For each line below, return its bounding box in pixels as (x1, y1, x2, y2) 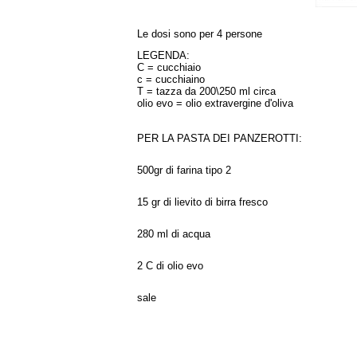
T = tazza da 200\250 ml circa (137, 85, 276, 97)
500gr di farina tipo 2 (137, 164, 231, 176)
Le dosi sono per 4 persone (137, 28, 262, 40)
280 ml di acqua (137, 228, 210, 240)
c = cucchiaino (137, 73, 205, 85)
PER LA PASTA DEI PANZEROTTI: (137, 132, 302, 144)
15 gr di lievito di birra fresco (137, 196, 268, 208)
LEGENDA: (137, 49, 190, 61)
